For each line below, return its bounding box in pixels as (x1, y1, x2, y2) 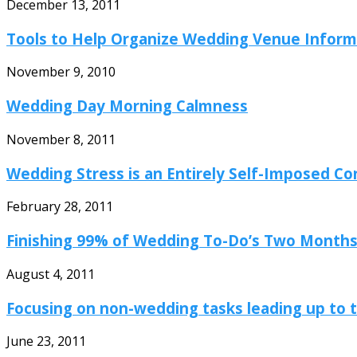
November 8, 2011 (6, 130, 116, 148)
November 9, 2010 (6, 63, 116, 81)
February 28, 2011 (6, 198, 113, 216)
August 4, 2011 (6, 265, 95, 283)
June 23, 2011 (6, 332, 86, 351)
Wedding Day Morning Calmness (6, 96, 248, 116)
